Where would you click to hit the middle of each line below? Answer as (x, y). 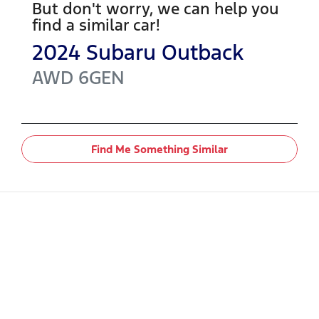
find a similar (83, 25)
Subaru (121, 52)
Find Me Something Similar (159, 149)
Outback (203, 52)
